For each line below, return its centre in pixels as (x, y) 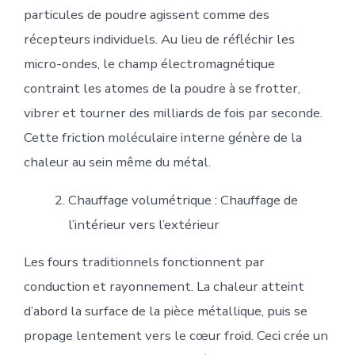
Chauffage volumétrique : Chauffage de (183, 200)
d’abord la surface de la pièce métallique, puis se (165, 311)
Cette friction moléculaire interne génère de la (162, 138)
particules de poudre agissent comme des (146, 15)
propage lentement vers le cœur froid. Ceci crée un (176, 336)
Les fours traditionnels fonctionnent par (144, 262)
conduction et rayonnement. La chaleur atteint (164, 287)
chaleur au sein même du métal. (117, 162)
